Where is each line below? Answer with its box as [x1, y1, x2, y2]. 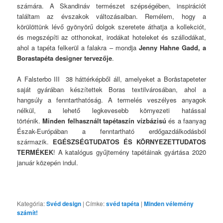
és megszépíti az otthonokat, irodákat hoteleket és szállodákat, [17, 32, 206, 42]
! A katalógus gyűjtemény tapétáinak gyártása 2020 [53, 147, 206, 157]
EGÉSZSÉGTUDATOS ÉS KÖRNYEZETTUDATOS [53, 136, 206, 146]
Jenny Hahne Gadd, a [138, 42, 206, 52]
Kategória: [17, 199, 45, 208]
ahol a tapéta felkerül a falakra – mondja [17, 42, 139, 52]
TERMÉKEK [17, 147, 54, 157]
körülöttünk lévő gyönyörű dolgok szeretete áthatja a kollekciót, [17, 21, 206, 31]
